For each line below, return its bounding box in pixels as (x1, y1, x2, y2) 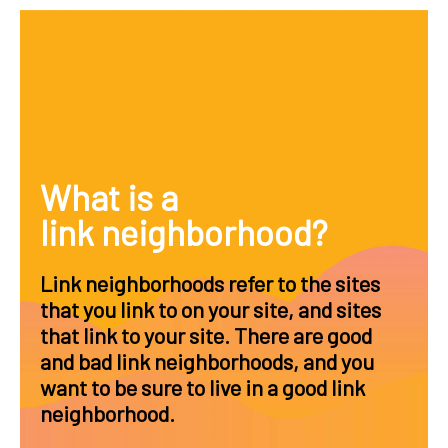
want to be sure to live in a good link (40, 374, 365, 400)
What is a (40, 176, 178, 218)
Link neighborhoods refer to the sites (40, 270, 380, 296)
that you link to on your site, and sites (40, 296, 381, 322)
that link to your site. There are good (40, 322, 372, 348)
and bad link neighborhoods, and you (40, 348, 374, 374)
